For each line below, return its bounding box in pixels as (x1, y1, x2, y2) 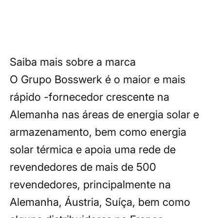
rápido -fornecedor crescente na (10, 90, 169, 103)
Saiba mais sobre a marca (10, 55, 136, 68)
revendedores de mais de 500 (10, 160, 156, 173)
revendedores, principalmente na (10, 178, 171, 191)
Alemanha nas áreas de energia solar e (10, 108, 199, 121)
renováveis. (10, 6, 66, 19)
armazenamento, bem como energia (10, 125, 186, 138)
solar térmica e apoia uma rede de (10, 143, 176, 156)
